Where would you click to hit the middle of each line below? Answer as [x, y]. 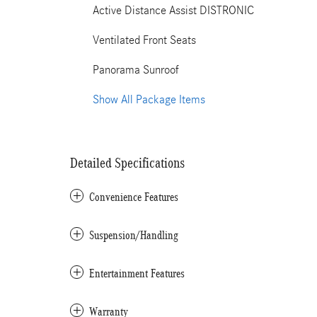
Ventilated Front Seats [144, 40]
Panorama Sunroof [136, 70]
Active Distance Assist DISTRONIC [173, 10]
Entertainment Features [137, 273]
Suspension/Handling [134, 235]
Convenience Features [134, 197]
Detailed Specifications [127, 163]
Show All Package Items [149, 99]
